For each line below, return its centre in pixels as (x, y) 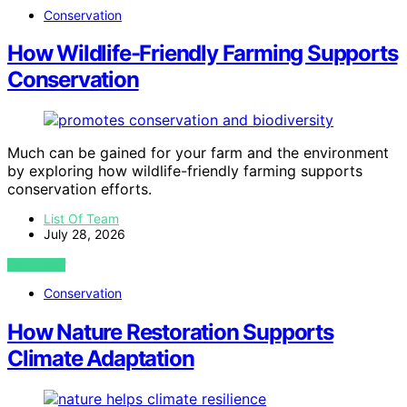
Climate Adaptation (101, 359)
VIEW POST (37, 265)
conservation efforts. (79, 189)
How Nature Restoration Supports (170, 333)
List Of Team (81, 219)
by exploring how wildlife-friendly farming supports (185, 171)
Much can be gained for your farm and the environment (198, 153)
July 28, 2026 (84, 234)
